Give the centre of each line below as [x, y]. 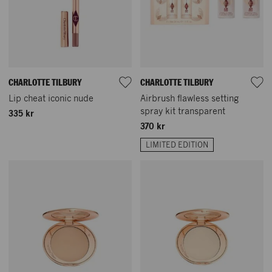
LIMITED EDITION [177, 145]
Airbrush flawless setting [189, 99]
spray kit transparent [183, 111]
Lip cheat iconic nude [51, 99]
